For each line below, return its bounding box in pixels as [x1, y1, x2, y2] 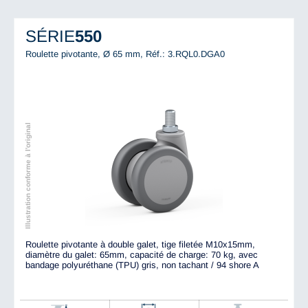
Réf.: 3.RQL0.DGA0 [146, 49, 225, 60]
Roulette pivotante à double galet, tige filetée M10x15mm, [25, 239, 255, 250]
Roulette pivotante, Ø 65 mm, [25, 49, 146, 60]
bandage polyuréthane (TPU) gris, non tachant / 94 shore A [25, 260, 259, 271]
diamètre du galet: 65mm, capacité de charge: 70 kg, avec [25, 250, 258, 261]
